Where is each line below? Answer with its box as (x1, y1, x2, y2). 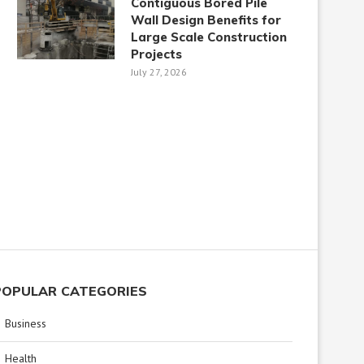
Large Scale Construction (131, 28, 287, 45)
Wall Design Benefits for (131, 11, 281, 28)
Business (4, 315, 46, 331)
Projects (131, 45, 182, 62)
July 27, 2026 (131, 65, 187, 78)
